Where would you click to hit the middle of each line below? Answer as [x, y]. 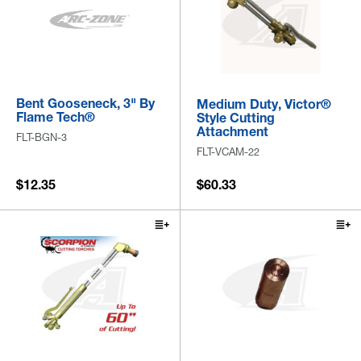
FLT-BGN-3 [41, 137]
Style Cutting [236, 118]
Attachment [232, 132]
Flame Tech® [56, 117]
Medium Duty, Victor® [264, 104]
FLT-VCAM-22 [228, 152]
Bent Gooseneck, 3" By [85, 104]
